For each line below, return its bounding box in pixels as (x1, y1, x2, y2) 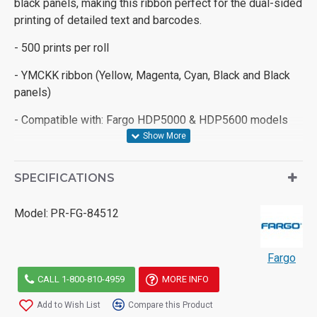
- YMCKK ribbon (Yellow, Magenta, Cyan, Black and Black (14, 68, 290, 82)
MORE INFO (161, 274, 209, 285)
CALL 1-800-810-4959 (38, 274, 125, 285)
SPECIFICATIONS (14, 171, 115, 185)
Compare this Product (128, 299, 213, 310)
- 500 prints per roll (14, 40, 109, 54)
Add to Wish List (37, 299, 100, 310)
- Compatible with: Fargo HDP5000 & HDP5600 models (14, 113, 288, 127)
